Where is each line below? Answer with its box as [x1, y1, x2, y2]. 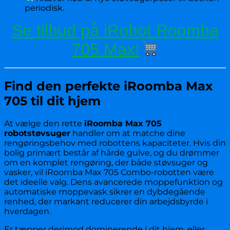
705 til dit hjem [4, 93, 101, 108]
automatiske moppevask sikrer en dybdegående [4, 186, 205, 197]
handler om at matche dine [70, 128, 185, 138]
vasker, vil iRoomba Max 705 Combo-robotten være [4, 167, 214, 177]
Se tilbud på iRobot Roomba [11, 21, 219, 40]
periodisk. [25, 3, 64, 13]
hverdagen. [4, 206, 51, 216]
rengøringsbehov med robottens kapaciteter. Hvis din [4, 138, 226, 148]
